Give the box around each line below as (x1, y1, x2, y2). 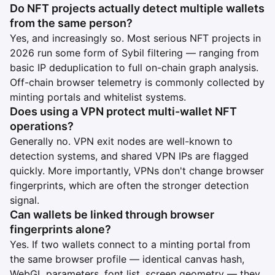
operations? (10, 119, 74, 133)
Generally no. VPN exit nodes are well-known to (10, 134, 233, 147)
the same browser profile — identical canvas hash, (10, 252, 244, 265)
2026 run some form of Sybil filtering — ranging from (10, 46, 259, 59)
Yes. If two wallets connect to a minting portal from (10, 238, 250, 250)
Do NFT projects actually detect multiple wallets (10, 1, 265, 15)
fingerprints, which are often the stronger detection (10, 179, 249, 192)
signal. (10, 193, 39, 206)
